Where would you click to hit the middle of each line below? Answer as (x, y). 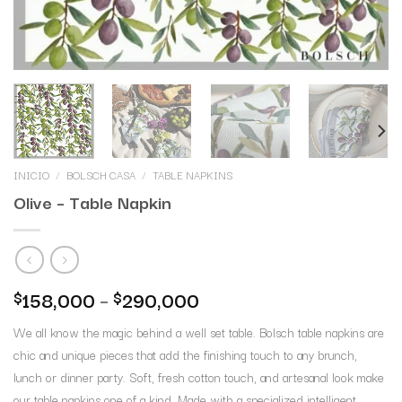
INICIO (31, 175)
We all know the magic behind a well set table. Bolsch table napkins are (199, 332)
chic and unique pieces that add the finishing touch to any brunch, (185, 354)
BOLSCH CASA (101, 175)
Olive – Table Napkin (92, 202)
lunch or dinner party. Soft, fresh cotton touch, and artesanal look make (199, 376)
